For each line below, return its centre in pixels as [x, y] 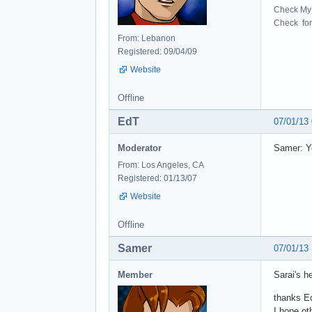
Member [135, 274]
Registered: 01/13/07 [157, 178]
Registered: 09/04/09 [157, 51]
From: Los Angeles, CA [161, 165]
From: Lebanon [147, 38]
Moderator [140, 148]
